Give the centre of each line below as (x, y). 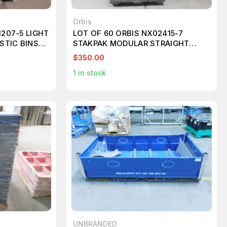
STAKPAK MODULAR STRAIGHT (131, 43)
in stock (91, 72)
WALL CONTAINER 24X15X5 (124, 53)
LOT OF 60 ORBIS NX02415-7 (128, 33)
